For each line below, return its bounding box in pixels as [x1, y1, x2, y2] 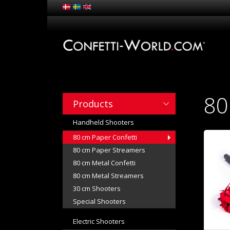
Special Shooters [73, 197, 126, 206]
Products [73, 98, 113, 110]
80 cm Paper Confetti [73, 132, 137, 142]
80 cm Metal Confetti [73, 158, 136, 167]
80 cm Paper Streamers [73, 145, 145, 155]
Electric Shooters [73, 217, 125, 226]
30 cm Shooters [73, 184, 121, 193]
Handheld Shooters [73, 118, 134, 127]
